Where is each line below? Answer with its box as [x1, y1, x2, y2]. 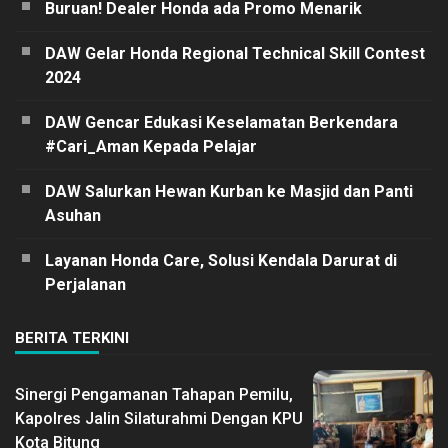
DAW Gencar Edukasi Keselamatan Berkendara [45, 112, 398, 132]
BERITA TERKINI [15, 328, 129, 347]
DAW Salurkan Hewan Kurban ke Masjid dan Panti [45, 181, 413, 201]
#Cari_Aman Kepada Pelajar [45, 136, 257, 156]
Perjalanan [45, 274, 126, 294]
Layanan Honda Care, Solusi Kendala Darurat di [45, 250, 397, 270]
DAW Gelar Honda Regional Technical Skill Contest [45, 43, 425, 63]
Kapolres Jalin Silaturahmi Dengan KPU [15, 408, 303, 428]
